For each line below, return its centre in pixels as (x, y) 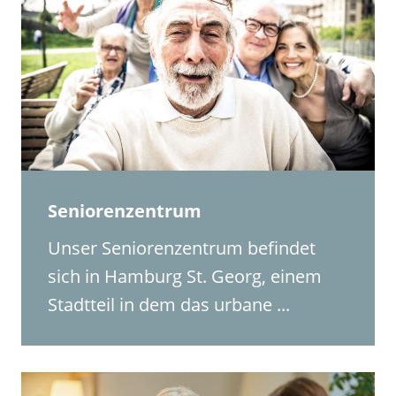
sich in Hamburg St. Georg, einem (185, 276)
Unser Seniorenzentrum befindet (182, 247)
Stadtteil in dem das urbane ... (169, 304)
